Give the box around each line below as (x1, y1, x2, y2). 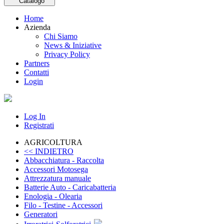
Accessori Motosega (24, 165, 88, 173)
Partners (24, 59, 49, 67)
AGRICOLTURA (24, 138, 82, 146)
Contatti (24, 68, 49, 76)
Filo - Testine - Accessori (24, 201, 102, 209)
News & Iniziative (44, 41, 101, 49)
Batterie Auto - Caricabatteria (24, 183, 116, 191)
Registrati (24, 121, 54, 129)
